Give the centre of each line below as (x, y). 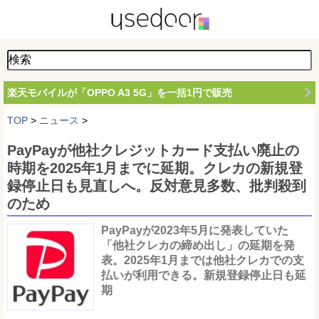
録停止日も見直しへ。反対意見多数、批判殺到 (157, 186)
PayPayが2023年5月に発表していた (195, 230)
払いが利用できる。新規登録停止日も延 (204, 275)
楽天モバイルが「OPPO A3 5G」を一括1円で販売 (120, 93)
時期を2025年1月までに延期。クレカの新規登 (155, 168)
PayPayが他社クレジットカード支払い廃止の (153, 150)
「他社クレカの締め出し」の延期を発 (198, 245)
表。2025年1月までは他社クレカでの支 (203, 260)
